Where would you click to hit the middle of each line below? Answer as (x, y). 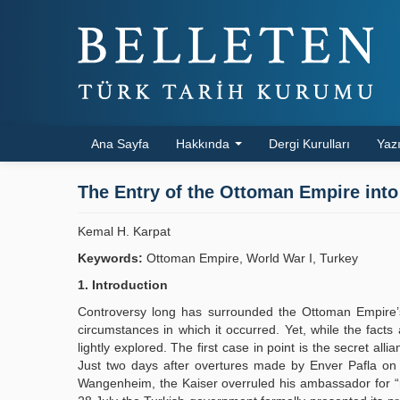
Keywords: (110, 258)
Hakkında (204, 144)
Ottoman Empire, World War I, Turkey (250, 258)
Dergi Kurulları (309, 144)
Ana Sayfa (120, 144)
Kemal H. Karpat (124, 231)
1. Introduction (123, 285)
